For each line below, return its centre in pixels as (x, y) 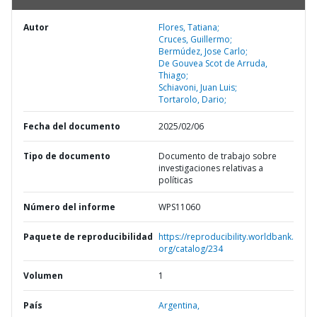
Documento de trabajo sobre (218, 156)
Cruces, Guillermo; (195, 39)
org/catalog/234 (191, 249)
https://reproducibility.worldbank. (226, 237)
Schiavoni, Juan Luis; (198, 87)
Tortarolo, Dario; (192, 99)
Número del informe (69, 207)
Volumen (43, 276)
